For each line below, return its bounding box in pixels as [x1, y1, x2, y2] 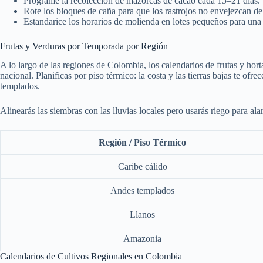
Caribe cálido [117, 161, 167, 172]
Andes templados [110, 186, 174, 196]
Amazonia [123, 234, 161, 244]
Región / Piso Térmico [99, 137, 186, 148]
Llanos [130, 210, 155, 220]
